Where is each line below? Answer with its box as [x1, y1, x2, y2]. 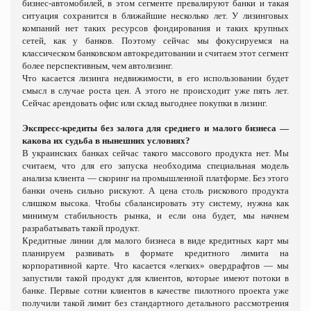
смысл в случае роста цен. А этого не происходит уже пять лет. [22, 85, 289, 96]
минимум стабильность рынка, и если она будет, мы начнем [22, 210, 289, 221]
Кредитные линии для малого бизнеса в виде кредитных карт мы [22, 235, 289, 246]
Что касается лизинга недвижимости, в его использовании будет [22, 72, 289, 83]
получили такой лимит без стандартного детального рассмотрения [22, 297, 289, 308]
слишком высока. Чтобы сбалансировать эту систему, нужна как [22, 197, 289, 208]
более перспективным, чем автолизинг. [22, 60, 173, 71]
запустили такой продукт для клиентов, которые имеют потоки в [22, 272, 289, 283]
